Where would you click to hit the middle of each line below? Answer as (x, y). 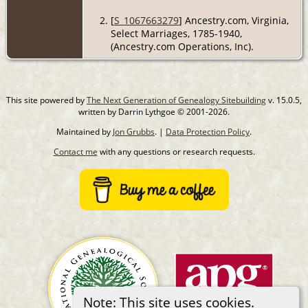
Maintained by (85, 131)
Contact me (75, 151)
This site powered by (46, 100)
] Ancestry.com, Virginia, (233, 20)
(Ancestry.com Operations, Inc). (182, 46)
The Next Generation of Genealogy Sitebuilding (176, 100)
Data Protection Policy (208, 131)
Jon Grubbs (134, 131)
